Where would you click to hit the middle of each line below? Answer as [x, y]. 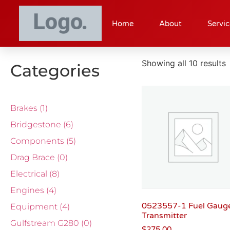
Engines [28, 190]
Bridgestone [37, 124]
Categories [55, 71]
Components [38, 141]
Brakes [25, 108]
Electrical [30, 174]
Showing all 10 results [184, 63]
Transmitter [165, 215]
